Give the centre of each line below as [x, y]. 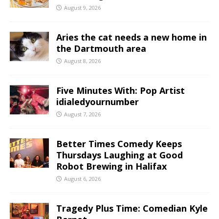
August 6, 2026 [82, 178]
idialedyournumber [98, 101]
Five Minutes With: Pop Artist [120, 90]
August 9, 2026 [82, 7]
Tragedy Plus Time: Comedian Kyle [132, 208]
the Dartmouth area [101, 48]
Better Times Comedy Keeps [119, 143]
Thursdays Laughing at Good [120, 155]
